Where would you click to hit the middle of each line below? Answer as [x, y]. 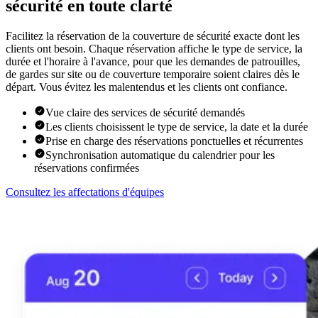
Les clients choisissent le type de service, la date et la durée [177, 127]
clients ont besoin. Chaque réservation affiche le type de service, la [154, 49]
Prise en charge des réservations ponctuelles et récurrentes [174, 141]
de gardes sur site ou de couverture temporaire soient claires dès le [153, 75]
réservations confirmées [87, 168]
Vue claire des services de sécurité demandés [145, 113]
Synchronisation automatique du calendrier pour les [160, 155]
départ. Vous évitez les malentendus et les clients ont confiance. [147, 87]
